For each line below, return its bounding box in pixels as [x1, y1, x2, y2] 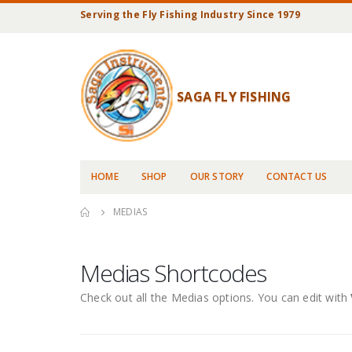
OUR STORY [189, 170, 244, 183]
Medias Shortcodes [80, 257, 266, 289]
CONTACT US [266, 170, 328, 183]
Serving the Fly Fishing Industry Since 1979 [80, 8, 300, 21]
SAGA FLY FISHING [177, 88, 291, 106]
